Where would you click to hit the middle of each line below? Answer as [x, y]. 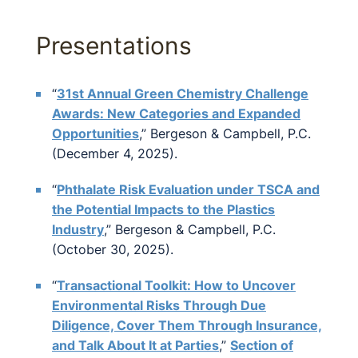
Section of [262, 345]
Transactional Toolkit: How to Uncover [176, 285]
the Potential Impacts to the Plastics [163, 209]
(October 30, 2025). [113, 249]
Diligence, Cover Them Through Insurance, [187, 325]
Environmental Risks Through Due [159, 305]
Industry [78, 229]
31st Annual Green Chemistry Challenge [183, 93]
